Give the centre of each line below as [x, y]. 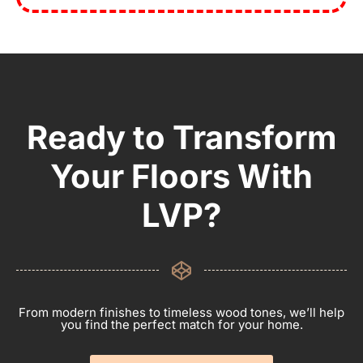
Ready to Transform [181, 137]
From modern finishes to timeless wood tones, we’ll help [181, 312]
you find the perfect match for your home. [181, 324]
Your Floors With [181, 176]
